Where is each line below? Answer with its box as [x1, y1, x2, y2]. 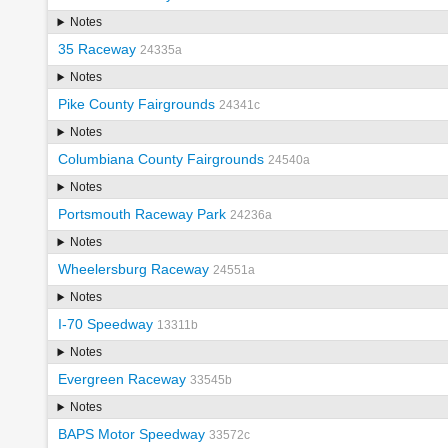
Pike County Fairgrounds [57, 96, 215, 113]
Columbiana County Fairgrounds [57, 151, 264, 168]
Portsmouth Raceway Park [57, 206, 226, 223]
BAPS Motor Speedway [57, 426, 205, 443]
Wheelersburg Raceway [57, 261, 209, 278]
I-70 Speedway [57, 316, 153, 333]
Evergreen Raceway [57, 371, 186, 388]
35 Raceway [57, 41, 136, 58]
